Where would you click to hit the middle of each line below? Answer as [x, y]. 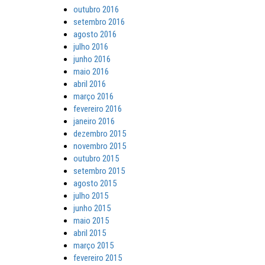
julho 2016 [91, 47]
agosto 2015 [95, 183]
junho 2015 [92, 208]
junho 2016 [92, 59]
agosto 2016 [95, 34]
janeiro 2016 [94, 121]
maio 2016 [91, 72]
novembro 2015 [99, 146]
